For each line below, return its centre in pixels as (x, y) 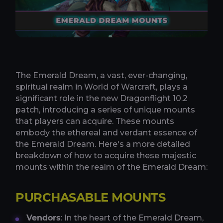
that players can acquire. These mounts (95, 121)
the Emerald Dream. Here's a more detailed (103, 144)
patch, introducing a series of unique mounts (105, 110)
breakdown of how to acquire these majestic (106, 155)
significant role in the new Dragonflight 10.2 (102, 98)
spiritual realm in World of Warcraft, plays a (102, 87)
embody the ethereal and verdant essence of (106, 132)
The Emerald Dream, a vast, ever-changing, (101, 75)
